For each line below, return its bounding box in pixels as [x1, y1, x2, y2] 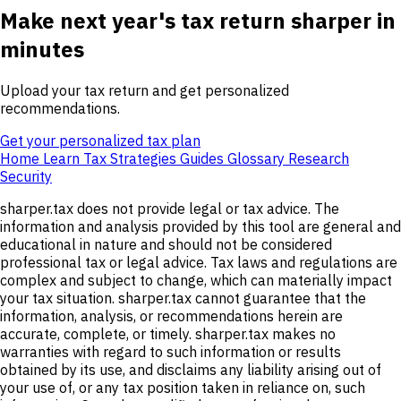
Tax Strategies [83, 149, 180, 168]
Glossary [227, 149, 288, 168]
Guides [180, 149, 227, 168]
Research [288, 149, 349, 168]
